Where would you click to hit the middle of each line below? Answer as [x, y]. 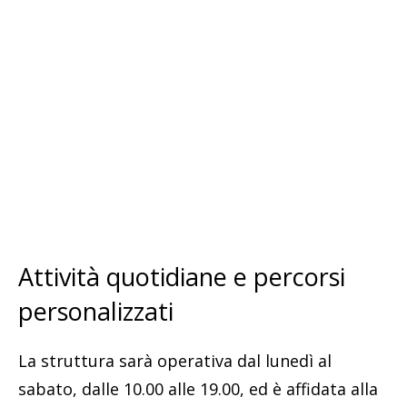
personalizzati [96, 312]
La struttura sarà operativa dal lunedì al [175, 361]
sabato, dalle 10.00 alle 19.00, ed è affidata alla [198, 389]
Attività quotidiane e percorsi [182, 277]
